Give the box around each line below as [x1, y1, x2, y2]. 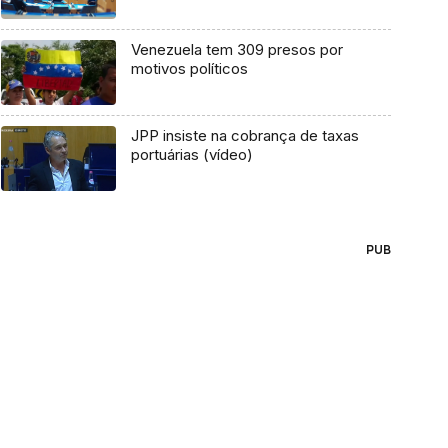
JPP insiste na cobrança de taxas [130, 126, 359, 146]
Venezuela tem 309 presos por [130, 40, 343, 60]
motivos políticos [130, 59, 248, 79]
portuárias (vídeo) [130, 145, 253, 165]
